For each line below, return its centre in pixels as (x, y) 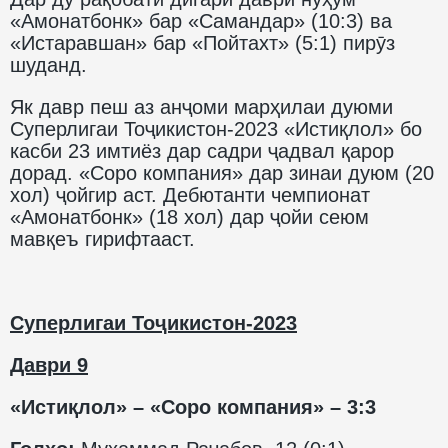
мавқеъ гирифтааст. (102, 238)
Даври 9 (49, 364)
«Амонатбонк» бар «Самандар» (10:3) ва (201, 20)
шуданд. (48, 64)
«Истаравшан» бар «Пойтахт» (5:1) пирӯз (202, 42)
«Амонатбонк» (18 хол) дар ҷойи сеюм (189, 216)
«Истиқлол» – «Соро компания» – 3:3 (193, 406)
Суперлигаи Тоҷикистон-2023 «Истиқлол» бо (216, 128)
